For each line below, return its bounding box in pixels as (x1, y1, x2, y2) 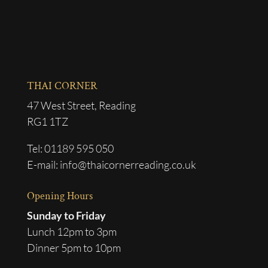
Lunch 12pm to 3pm (26, 225, 117, 238)
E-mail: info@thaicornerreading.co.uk (26, 158, 196, 171)
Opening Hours (26, 189, 93, 203)
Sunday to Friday (26, 209, 106, 222)
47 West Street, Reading (26, 99, 136, 112)
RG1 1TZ (26, 115, 68, 128)
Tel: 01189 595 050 (26, 142, 114, 155)
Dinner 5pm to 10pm (26, 241, 121, 254)
